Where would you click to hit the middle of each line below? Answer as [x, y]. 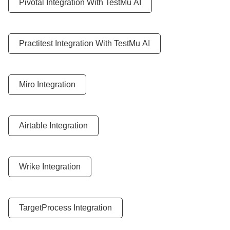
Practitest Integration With [66, 43]
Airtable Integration [53, 126]
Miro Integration [47, 84]
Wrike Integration [50, 167]
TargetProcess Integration [65, 208]
